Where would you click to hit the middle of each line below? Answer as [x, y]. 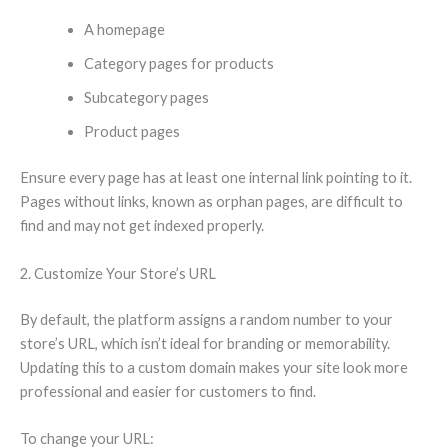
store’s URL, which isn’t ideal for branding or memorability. [205, 343]
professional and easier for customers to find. [168, 391]
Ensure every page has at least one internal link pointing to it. [216, 178]
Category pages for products [178, 64]
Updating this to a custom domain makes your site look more [214, 367]
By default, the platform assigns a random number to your [206, 319]
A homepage [124, 30]
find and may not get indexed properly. [142, 226]
